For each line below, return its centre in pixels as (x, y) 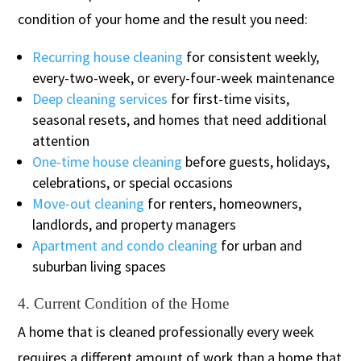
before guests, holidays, (256, 161)
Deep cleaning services (100, 98)
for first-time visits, (229, 98)
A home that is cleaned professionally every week (166, 331)
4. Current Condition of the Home (124, 303)
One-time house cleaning (108, 161)
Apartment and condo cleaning (125, 245)
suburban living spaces (100, 266)
